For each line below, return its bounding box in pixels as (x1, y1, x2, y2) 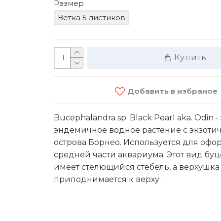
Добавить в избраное (127, 86, 218, 96)
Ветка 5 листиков (58, 12, 125, 22)
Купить (174, 53, 207, 62)
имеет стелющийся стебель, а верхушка (54, 162, 220, 172)
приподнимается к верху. (54, 174, 163, 184)
